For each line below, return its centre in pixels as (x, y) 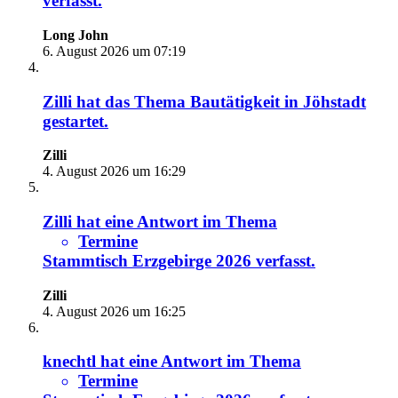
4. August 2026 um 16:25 (114, 311)
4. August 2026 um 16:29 (114, 171)
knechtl (69, 362)
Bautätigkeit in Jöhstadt (278, 101)
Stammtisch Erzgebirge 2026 (147, 260)
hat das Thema (131, 101)
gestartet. (76, 121)
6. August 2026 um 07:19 (114, 51)
